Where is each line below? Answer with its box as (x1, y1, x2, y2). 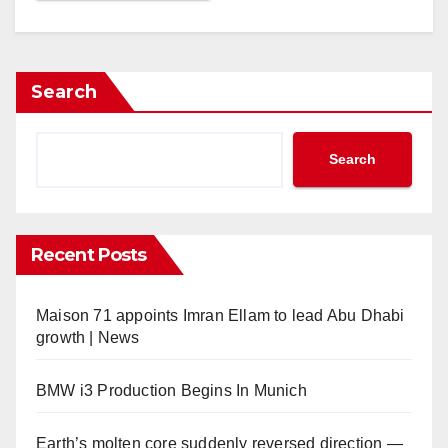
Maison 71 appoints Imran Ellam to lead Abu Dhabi (36, 306, 405, 324)
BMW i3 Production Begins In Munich (36, 381, 307, 399)
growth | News (36, 328, 140, 346)
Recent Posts (31, 243, 147, 266)
